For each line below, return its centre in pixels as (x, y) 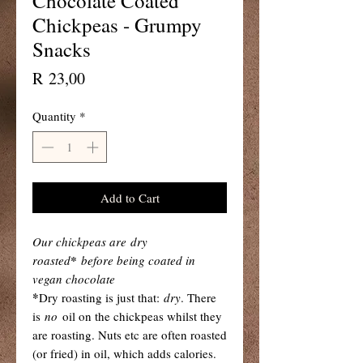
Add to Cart (130, 197)
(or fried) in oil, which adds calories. (124, 353)
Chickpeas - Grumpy (117, 25)
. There (199, 297)
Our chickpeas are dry (90, 241)
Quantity (54, 116)
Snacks (62, 49)
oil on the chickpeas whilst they (140, 316)
